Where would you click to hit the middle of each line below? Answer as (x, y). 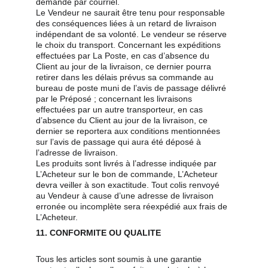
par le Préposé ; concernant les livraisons (115, 99)
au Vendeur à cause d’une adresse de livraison (126, 196)
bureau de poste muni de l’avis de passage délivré (132, 88)
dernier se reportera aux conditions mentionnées (129, 131)
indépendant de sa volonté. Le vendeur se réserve (133, 34)
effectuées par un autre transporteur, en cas (121, 109)
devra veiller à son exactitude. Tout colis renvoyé (129, 185)
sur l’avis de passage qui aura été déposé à (120, 142)
